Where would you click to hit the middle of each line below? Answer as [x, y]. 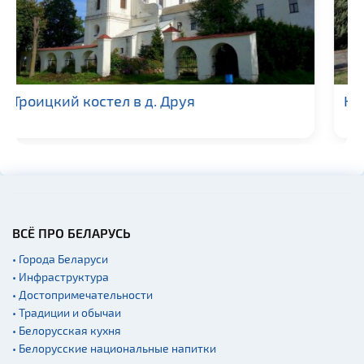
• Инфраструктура [61, 276]
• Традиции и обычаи [67, 312]
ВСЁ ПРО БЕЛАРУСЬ [71, 232]
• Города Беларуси [60, 258]
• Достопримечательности [82, 294]
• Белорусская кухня [67, 330]
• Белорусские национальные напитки [114, 348]
